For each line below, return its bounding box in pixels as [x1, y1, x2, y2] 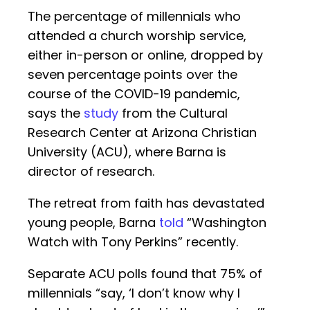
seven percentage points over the [28, 66, 237, 84]
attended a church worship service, [28, 27, 246, 45]
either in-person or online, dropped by [28, 46, 263, 64]
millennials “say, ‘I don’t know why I [28, 284, 240, 302]
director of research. [28, 163, 154, 181]
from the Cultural [118, 104, 228, 122]
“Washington [183, 214, 266, 232]
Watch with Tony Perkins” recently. [28, 233, 238, 251]
